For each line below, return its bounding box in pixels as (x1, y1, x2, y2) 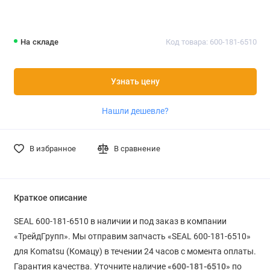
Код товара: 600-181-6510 (165, 37, 257, 47)
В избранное (29, 143, 76, 153)
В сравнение (114, 143, 161, 153)
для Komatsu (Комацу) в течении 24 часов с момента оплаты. (13, 246, 256, 256)
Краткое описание (13, 192, 87, 203)
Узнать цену (110, 76, 160, 87)
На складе (20, 37, 59, 47)
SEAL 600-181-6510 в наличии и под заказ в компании (13, 216, 227, 226)
